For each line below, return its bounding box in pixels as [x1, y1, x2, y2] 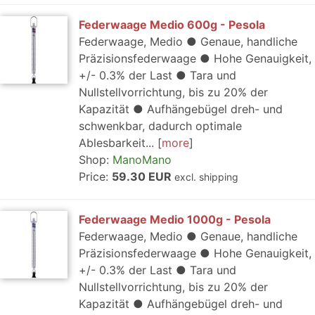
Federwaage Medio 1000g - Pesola [79, 212, 271, 226]
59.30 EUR [112, 169, 174, 184]
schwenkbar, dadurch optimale [79, 119, 242, 133]
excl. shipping [174, 171, 238, 183]
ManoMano [112, 153, 172, 167]
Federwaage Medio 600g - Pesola [79, 18, 265, 32]
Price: [79, 169, 112, 184]
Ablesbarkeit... [79, 136, 154, 150]
